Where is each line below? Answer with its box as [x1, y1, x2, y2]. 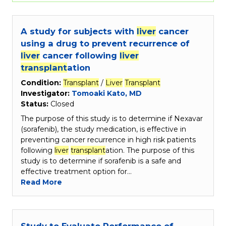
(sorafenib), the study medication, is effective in [21, 125, 186, 134]
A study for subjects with [21, 26, 137, 37]
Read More [21, 178, 62, 187]
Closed [50, 99, 74, 109]
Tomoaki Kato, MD [72, 89, 142, 98]
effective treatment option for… [21, 167, 132, 177]
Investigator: [21, 89, 72, 98]
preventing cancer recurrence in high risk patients [21, 135, 196, 145]
